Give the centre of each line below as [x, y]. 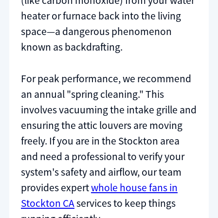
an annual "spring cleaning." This [92, 94]
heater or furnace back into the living [101, 16]
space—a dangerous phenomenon [96, 31]
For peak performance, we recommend [106, 79]
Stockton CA [48, 203]
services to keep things [125, 203]
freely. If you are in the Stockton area [100, 141]
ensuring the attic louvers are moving [102, 126]
